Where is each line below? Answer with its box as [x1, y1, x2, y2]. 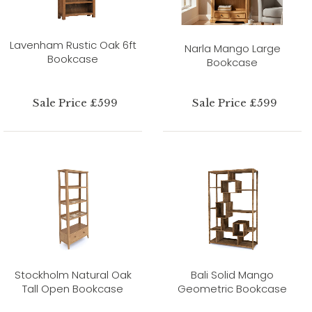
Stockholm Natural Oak [14, 267, 132, 282]
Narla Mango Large [184, 40, 281, 56]
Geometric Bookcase [178, 281, 287, 296]
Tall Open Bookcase [22, 281, 123, 296]
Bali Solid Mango [191, 267, 274, 282]
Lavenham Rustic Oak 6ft [9, 37, 136, 52]
